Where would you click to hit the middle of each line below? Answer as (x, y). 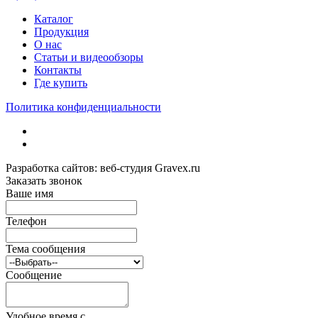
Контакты (58, 70)
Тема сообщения (45, 249)
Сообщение (34, 275)
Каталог (54, 19)
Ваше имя (29, 194)
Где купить (61, 83)
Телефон (26, 221)
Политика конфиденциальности (83, 107)
